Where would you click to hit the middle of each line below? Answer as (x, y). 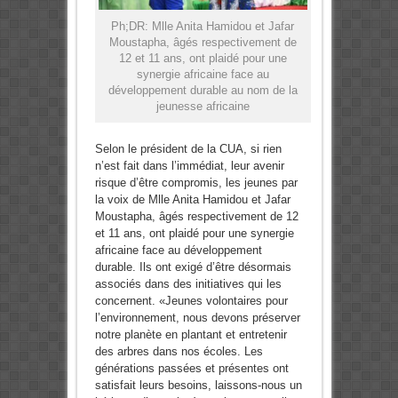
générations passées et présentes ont (191, 368)
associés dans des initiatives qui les (188, 283)
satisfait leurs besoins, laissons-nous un (198, 385)
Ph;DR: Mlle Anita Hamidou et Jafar (203, 26)
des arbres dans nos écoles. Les (179, 351)
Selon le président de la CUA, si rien (188, 148)
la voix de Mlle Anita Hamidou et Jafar (192, 199)
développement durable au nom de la (203, 90)
